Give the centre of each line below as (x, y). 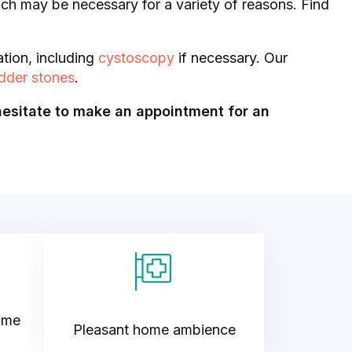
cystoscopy (136, 58)
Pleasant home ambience (154, 330)
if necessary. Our (231, 58)
